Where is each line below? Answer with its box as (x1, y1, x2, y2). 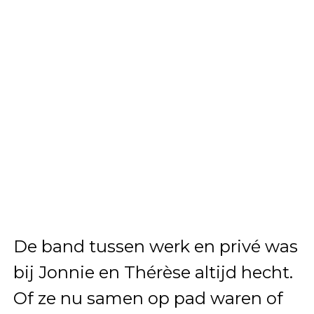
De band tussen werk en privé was (13, 235, 298, 257)
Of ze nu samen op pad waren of (13, 287, 283, 308)
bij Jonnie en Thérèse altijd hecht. (13, 261, 293, 282)
